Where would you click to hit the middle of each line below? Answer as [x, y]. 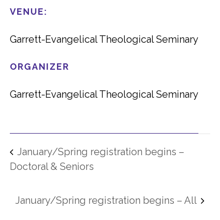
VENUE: [29, 12]
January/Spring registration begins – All [107, 201]
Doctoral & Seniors [52, 166]
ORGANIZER [40, 67]
